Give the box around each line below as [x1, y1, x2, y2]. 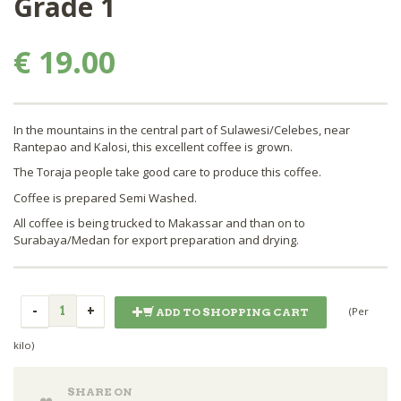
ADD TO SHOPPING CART [156, 304, 309, 319]
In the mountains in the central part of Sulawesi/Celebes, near [13, 121, 350, 138]
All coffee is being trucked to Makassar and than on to [13, 215, 305, 232]
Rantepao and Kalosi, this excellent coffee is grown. [13, 138, 293, 155]
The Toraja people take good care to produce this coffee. [13, 164, 321, 181]
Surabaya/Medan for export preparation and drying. [13, 232, 299, 249]
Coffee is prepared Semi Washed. [13, 189, 197, 206]
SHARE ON [67, 384, 132, 398]
